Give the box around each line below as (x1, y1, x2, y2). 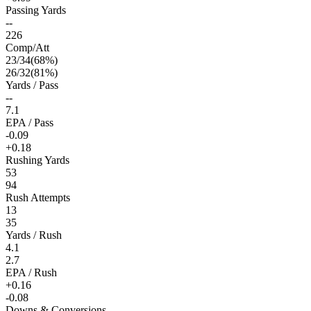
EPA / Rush (6, 266, 57, 278)
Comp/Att (6, 41, 49, 53)
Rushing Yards (6, 153, 69, 166)
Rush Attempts (6, 191, 70, 203)
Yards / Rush (6, 228, 62, 241)
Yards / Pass (6, 78, 58, 91)
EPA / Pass (6, 116, 53, 128)
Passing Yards (6, 3, 66, 16)
